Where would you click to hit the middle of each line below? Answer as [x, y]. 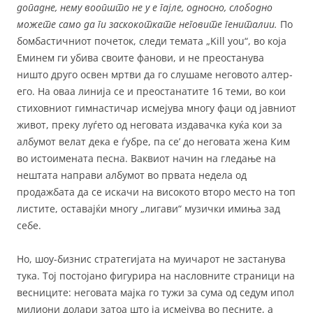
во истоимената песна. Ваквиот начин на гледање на [146, 159]
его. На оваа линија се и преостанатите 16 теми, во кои [151, 92]
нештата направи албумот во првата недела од [132, 175]
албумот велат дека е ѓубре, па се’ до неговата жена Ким [153, 142]
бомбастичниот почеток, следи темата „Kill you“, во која [152, 41]
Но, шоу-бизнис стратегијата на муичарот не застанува [151, 259]
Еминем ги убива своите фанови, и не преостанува [140, 58]
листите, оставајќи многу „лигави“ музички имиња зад [148, 209]
